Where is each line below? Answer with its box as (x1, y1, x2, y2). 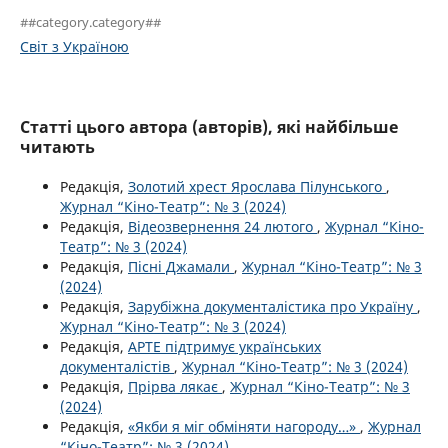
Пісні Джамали (128, 257, 234, 277)
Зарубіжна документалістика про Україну (128, 297, 417, 317)
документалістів (60, 357, 174, 377)
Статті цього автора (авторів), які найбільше (20, 116, 398, 139)
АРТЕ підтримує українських (128, 337, 321, 357)
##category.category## (20, 13, 161, 32)
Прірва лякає (128, 377, 222, 397)
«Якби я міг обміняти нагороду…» (128, 417, 360, 437)
